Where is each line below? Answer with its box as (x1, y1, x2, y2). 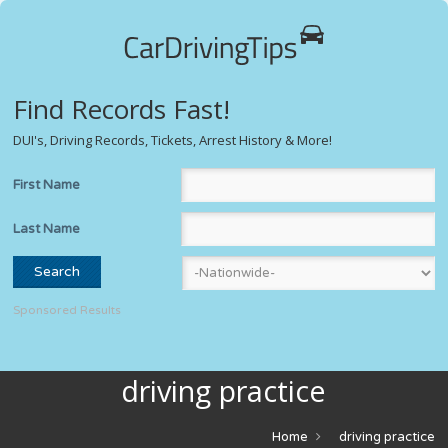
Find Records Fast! (13, 91, 231, 127)
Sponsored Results (13, 303, 122, 317)
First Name (13, 176, 81, 193)
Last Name (13, 220, 81, 237)
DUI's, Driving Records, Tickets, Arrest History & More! (13, 131, 333, 149)
